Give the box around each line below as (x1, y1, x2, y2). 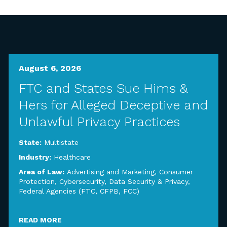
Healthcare (53, 153, 91, 161)
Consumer (159, 168, 193, 176)
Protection (18, 177, 55, 185)
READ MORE (18, 216, 62, 224)
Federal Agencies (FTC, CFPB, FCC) (18, 187, 139, 195)
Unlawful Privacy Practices (18, 114, 180, 129)
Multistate (44, 138, 79, 146)
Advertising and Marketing (66, 168, 155, 176)
